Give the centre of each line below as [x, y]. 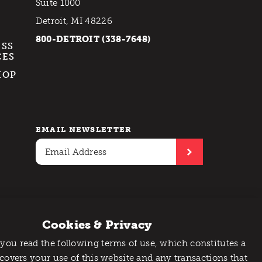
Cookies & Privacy [97, 225]
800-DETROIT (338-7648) [93, 39]
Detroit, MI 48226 [74, 21]
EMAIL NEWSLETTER [84, 130]
